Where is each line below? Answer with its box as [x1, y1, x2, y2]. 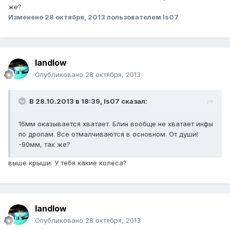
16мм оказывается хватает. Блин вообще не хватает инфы [18, 120, 213, 128]
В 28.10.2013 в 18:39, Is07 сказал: [29, 97, 147, 106]
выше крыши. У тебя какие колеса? [8, 159, 127, 167]
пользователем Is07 [105, 13, 179, 22]
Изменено [8, 13, 45, 22]
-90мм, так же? [18, 140, 70, 149]
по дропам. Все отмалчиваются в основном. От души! [18, 130, 198, 139]
